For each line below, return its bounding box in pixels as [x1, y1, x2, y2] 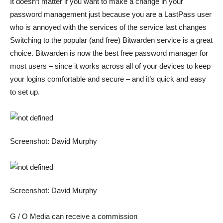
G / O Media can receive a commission [10, 212, 137, 221]
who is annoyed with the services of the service [10, 23, 165, 31]
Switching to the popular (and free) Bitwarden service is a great [10, 36, 213, 44]
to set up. [10, 88, 40, 96]
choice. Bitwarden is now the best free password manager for [10, 49, 208, 57]
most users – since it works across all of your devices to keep [10, 62, 211, 70]
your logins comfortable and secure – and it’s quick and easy [10, 75, 206, 83]
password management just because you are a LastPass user [10, 10, 212, 18]
